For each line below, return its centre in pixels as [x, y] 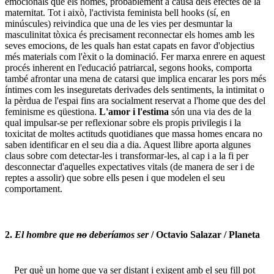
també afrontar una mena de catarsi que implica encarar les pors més [135, 79]
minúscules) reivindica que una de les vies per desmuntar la [119, 24]
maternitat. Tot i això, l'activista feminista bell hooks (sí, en [117, 13]
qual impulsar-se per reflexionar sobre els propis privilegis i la [123, 123]
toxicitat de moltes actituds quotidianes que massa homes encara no [134, 134]
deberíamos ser [118, 235]
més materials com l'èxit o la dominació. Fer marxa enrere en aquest [135, 57]
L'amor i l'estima [134, 112]
